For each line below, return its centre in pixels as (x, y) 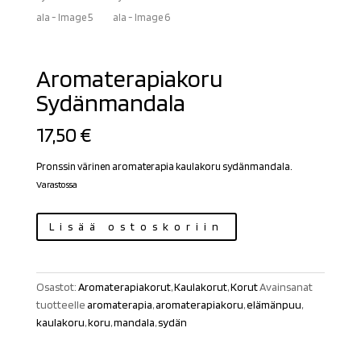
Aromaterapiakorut (124, 287)
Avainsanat (286, 287)
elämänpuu (274, 305)
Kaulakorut (200, 287)
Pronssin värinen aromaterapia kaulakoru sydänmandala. (164, 167)
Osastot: (57, 287)
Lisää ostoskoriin (136, 227)
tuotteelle (61, 305)
